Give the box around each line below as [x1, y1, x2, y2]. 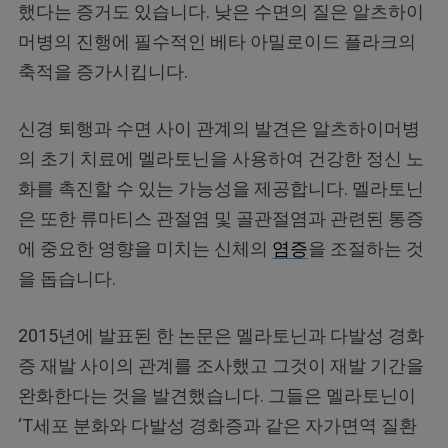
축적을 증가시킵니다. [17, 60, 188, 82]
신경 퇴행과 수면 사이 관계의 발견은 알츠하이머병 [17, 117, 420, 139]
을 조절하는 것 [307, 237, 424, 259]
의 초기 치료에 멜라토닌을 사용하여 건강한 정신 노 [17, 147, 424, 169]
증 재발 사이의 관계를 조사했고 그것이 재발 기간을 [17, 354, 424, 376]
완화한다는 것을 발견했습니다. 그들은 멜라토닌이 [17, 384, 416, 406]
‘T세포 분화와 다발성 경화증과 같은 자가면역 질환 [17, 414, 417, 436]
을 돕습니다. [17, 267, 116, 289]
